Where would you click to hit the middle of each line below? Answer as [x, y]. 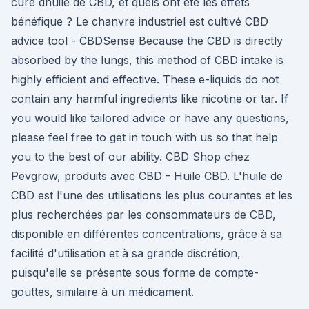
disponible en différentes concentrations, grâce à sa [147, 234]
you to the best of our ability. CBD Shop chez [130, 157]
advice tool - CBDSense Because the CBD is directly [147, 41]
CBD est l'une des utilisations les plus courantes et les [152, 195]
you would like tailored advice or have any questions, [150, 118]
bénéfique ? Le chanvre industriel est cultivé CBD [140, 21]
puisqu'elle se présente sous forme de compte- [135, 272]
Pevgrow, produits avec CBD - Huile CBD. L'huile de [147, 176]
